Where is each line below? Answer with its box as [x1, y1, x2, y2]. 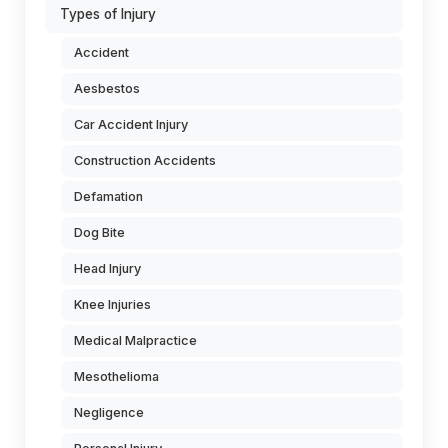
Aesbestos [74, 81, 140, 96]
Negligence [74, 405, 144, 420]
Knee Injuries [74, 297, 151, 312]
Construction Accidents [74, 153, 216, 168]
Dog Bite [74, 225, 125, 240]
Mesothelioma [74, 369, 159, 384]
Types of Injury [60, 6, 156, 22]
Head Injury [74, 261, 141, 276]
